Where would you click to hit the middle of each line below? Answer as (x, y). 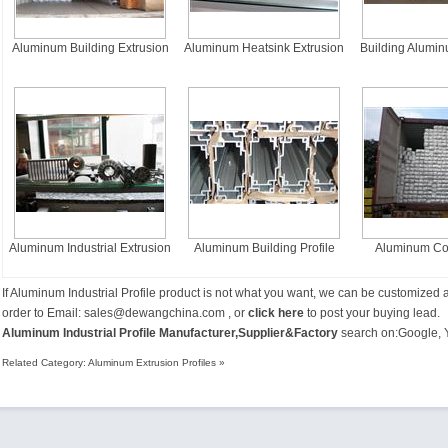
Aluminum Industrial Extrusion (90, 248)
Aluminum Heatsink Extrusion (264, 48)
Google (418, 333)
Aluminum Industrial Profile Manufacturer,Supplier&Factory (171, 333)
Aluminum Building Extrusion (90, 48)
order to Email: (43, 313)
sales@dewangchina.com (154, 313)
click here (276, 313)
